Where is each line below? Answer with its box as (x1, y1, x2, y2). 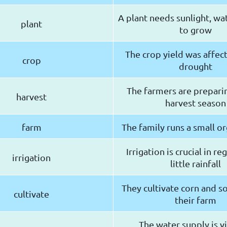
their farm (174, 195, 216, 206)
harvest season (165, 97, 226, 108)
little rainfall (170, 158, 221, 169)
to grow (179, 24, 212, 35)
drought (178, 61, 212, 72)
